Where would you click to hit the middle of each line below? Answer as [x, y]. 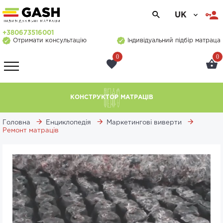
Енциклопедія [68, 123]
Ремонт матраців [31, 131]
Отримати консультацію [50, 41]
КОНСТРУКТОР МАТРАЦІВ [111, 97]
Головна [16, 123]
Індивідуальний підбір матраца [174, 41]
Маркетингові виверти [144, 123]
